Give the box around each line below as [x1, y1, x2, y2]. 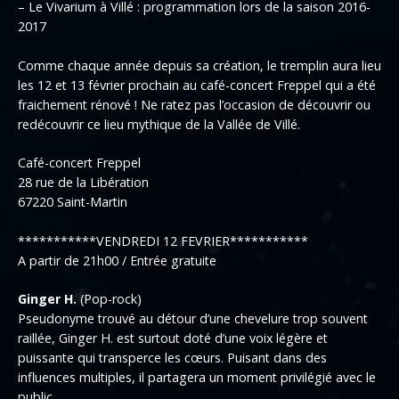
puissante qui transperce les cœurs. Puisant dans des [18, 349, 327, 367]
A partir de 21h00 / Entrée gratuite [18, 251, 216, 269]
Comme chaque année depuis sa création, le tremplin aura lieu [18, 56, 381, 74]
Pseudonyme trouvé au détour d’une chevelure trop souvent [18, 310, 368, 328]
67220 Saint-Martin [18, 193, 127, 211]
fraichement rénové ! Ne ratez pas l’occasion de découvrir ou [18, 95, 370, 113]
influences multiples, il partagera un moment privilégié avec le [18, 369, 376, 387]
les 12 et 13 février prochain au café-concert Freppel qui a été [18, 76, 376, 94]
